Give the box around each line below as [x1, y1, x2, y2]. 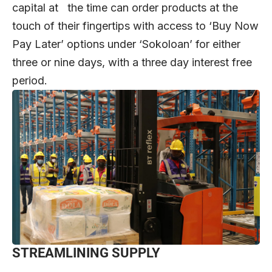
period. [12, 74, 47, 87]
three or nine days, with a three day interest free [12, 56, 252, 69]
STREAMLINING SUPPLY [12, 245, 163, 261]
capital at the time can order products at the [12, 1, 238, 15]
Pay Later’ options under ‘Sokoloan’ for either [12, 38, 240, 51]
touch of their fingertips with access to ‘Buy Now [12, 19, 259, 33]
